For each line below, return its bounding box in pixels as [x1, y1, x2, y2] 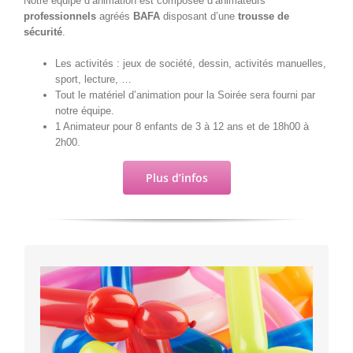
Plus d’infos [145, 169, 208, 185]
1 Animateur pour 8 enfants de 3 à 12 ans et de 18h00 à [55, 120, 309, 132]
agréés [99, 9, 133, 22]
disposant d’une [163, 9, 238, 22]
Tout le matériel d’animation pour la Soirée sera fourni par [55, 88, 315, 101]
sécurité [24, 25, 62, 38]
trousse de [238, 9, 289, 22]
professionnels [24, 9, 99, 22]
